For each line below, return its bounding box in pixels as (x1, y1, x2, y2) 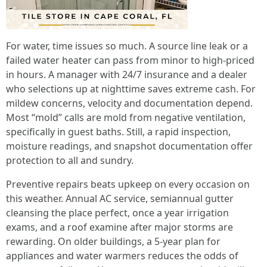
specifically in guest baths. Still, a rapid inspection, (6, 125, 231, 138)
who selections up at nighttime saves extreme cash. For (6, 82, 256, 95)
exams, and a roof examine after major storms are (6, 221, 233, 234)
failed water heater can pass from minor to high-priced (6, 54, 254, 67)
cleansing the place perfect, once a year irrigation (6, 206, 229, 219)
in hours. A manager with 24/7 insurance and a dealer (6, 68, 247, 81)
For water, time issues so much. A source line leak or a (6, 39, 248, 52)
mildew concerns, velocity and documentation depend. (6, 97, 253, 110)
